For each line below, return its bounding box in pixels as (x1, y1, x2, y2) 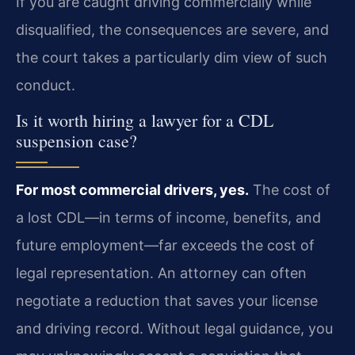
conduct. (16, 76, 75, 94)
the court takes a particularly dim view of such (16, 48, 327, 66)
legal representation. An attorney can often (16, 265, 307, 282)
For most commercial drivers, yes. (16, 181, 249, 199)
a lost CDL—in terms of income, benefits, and (16, 209, 321, 227)
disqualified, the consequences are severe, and (16, 21, 329, 38)
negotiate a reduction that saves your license (16, 292, 318, 310)
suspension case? (16, 129, 137, 153)
